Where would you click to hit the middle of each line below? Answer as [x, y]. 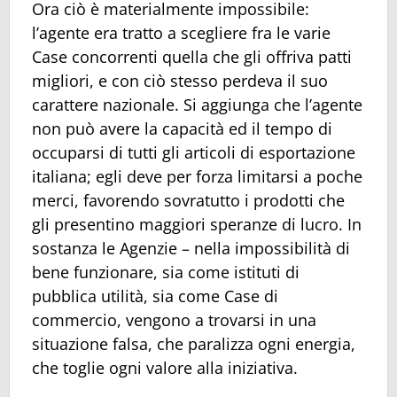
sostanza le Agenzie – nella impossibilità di [191, 249]
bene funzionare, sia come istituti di [166, 272]
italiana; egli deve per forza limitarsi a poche [197, 177]
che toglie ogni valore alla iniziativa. [165, 368]
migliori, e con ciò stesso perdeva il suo [180, 81]
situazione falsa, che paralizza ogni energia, [194, 344]
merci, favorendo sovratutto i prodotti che [188, 201]
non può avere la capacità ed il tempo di [182, 129]
